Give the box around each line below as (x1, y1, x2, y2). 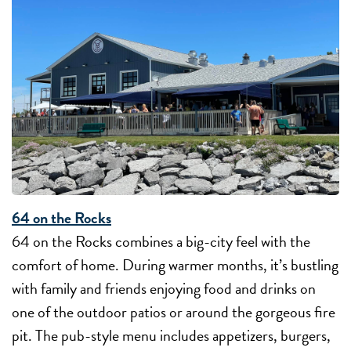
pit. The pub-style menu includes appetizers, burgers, (12, 323, 331, 347)
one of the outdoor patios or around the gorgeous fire (12, 299, 335, 324)
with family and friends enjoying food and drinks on (12, 276, 316, 300)
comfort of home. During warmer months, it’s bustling (12, 252, 338, 277)
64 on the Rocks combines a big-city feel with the (12, 229, 310, 253)
